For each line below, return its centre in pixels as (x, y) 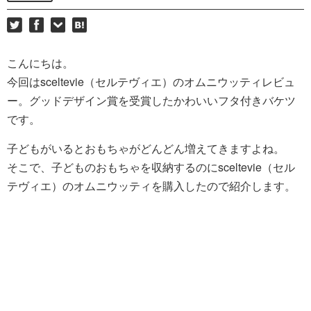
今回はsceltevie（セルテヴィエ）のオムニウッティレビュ (151, 81)
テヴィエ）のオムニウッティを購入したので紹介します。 (151, 185)
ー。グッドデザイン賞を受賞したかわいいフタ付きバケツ (151, 100)
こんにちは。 (40, 62)
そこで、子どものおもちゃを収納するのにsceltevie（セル (151, 167)
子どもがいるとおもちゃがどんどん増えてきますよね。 (146, 148)
